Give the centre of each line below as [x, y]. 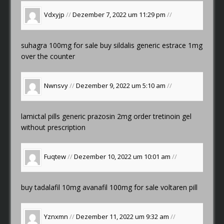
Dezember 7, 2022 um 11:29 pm [120, 15]
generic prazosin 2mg [97, 116]
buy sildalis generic [130, 45]
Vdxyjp [54, 15]
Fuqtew [55, 157]
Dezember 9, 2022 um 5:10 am [122, 86]
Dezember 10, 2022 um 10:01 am [123, 157]
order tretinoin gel [162, 116]
